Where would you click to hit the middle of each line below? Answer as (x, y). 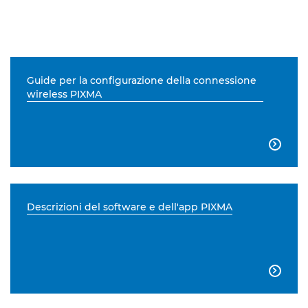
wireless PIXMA (64, 94)
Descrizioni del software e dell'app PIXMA (129, 207)
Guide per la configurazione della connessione (141, 80)
